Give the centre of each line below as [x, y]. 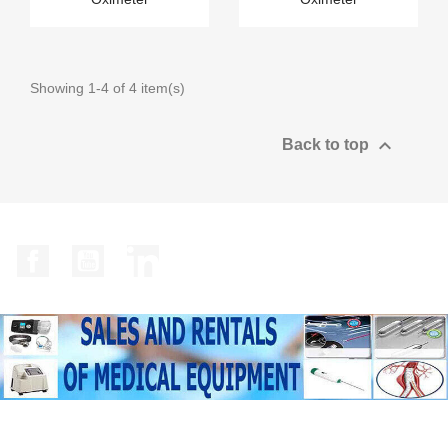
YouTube [135, 254]
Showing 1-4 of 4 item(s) [107, 87]
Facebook [84, 254]
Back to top [327, 144]
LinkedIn [189, 254]
